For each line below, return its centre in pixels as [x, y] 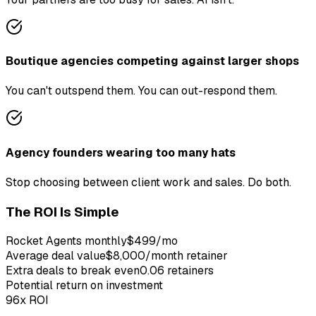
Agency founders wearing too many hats [121, 152]
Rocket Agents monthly [66, 241]
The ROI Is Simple [62, 212]
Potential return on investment [84, 286]
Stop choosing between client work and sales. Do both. [148, 182]
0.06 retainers [177, 271]
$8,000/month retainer [167, 256]
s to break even [99, 271]
